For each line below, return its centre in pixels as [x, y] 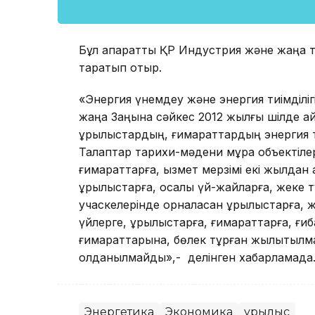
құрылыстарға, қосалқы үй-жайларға [174, 187]
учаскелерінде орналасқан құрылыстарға [189, 205]
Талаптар [107, 152]
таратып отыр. [120, 68]
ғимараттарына [123, 240]
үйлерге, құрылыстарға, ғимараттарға [184, 223]
